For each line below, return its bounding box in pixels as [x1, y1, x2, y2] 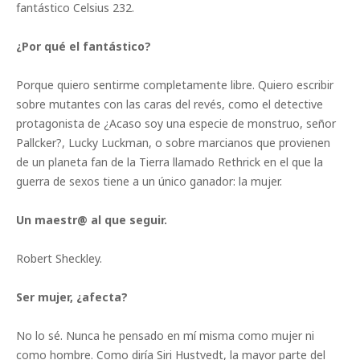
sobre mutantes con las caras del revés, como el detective [16, 96, 323, 112]
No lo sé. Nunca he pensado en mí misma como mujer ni [16, 327, 314, 343]
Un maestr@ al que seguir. [16, 211, 167, 227]
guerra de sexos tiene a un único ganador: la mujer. [16, 173, 282, 189]
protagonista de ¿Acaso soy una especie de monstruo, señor [16, 115, 336, 131]
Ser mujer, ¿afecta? [16, 288, 128, 305]
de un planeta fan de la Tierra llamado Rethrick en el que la [16, 153, 323, 170]
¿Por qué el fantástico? [16, 38, 151, 54]
